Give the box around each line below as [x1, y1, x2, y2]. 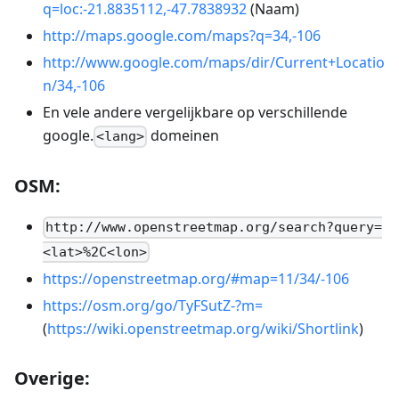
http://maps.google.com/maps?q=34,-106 [43, 26, 321, 46]
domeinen [147, 126, 220, 146]
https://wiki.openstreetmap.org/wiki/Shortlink [47, 318, 359, 338]
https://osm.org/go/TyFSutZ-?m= [43, 295, 263, 315]
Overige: [14, 365, 90, 390]
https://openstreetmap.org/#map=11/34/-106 [43, 268, 349, 289]
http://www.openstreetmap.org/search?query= [45, 219, 383, 236]
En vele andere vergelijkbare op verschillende [43, 102, 347, 123]
